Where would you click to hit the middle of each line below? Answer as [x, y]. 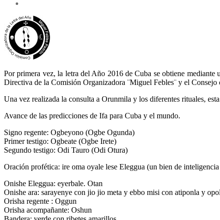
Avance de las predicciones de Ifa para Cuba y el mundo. [92, 115]
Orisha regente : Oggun [40, 201]
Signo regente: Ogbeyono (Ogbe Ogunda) [69, 132]
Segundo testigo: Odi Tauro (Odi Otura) [66, 150]
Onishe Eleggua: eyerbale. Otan [53, 183]
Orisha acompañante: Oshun [48, 210]
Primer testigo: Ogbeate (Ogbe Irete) [60, 141]
